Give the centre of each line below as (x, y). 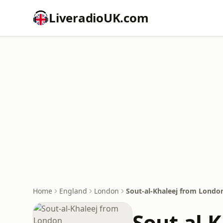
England (73, 191)
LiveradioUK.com (99, 18)
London (107, 191)
